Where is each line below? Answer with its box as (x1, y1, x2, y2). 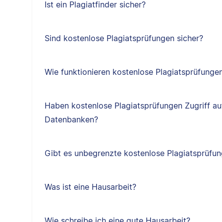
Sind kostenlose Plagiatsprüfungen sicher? (44, 33, 203, 43)
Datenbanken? (44, 114, 98, 124)
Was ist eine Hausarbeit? (44, 182, 136, 192)
